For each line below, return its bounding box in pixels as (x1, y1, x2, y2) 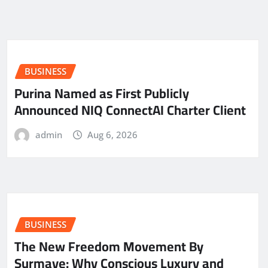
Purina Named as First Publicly (14, 80, 189, 106)
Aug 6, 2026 (87, 128, 138, 141)
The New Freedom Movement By (14, 234, 203, 260)
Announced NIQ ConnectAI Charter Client (14, 97, 246, 123)
